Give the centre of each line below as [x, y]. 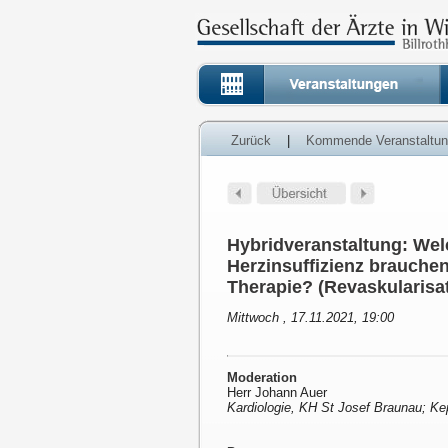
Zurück [251, 140]
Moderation [262, 378]
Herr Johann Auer [277, 393]
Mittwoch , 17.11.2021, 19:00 [310, 318]
